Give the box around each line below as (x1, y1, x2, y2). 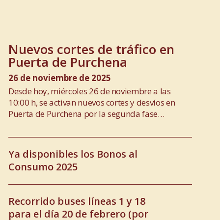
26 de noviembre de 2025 (8, 72, 111, 83)
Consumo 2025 (8, 160, 78, 173)
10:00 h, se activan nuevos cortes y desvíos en (8, 96, 175, 108)
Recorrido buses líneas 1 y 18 (8, 194, 145, 208)
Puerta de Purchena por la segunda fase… (8, 108, 165, 119)
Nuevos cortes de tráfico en (8, 40, 174, 58)
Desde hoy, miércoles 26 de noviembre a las (8, 85, 171, 97)
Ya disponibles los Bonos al (8, 147, 137, 161)
